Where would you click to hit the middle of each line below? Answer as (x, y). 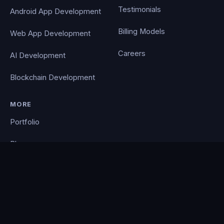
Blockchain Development (52, 78)
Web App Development (50, 34)
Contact (23, 166)
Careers (132, 54)
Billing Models (141, 32)
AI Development (38, 56)
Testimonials (139, 10)
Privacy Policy (34, 188)
